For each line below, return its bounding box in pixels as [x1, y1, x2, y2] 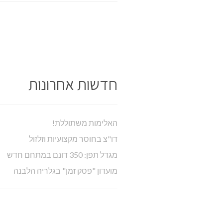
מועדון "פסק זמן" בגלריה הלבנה [13, 165, 117, 175]
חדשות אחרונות [28, 73, 117, 95]
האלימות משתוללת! [52, 117, 117, 127]
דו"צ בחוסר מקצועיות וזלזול [29, 133, 117, 143]
